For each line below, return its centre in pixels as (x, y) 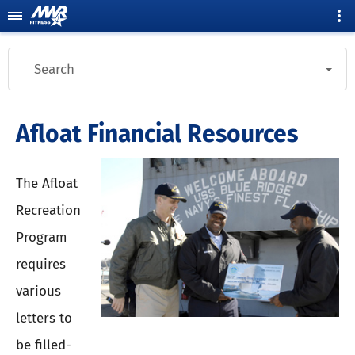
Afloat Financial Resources (157, 134)
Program (42, 237)
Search (54, 69)
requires (41, 264)
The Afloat (47, 183)
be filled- (44, 345)
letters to (44, 318)
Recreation (48, 210)
